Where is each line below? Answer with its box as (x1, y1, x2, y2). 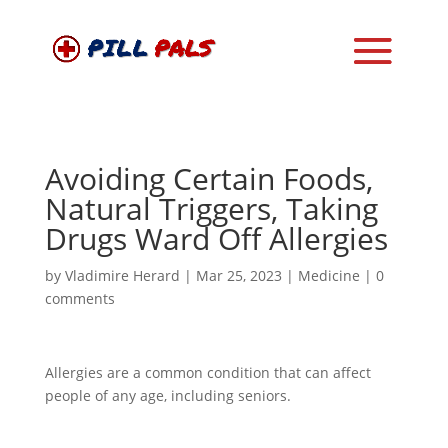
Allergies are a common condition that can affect (44, 363, 371, 382)
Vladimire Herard (64, 266, 180, 285)
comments (44, 289, 115, 308)
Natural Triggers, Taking (44, 188, 378, 229)
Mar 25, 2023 (195, 266, 282, 285)
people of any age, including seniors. (44, 386, 291, 405)
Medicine (297, 266, 360, 285)
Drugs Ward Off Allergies (44, 218, 388, 259)
